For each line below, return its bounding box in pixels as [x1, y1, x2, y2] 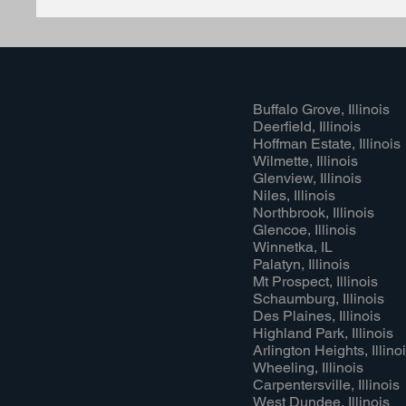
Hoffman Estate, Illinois [253, 135, 401, 152]
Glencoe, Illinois [253, 221, 356, 238]
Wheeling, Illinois [253, 359, 363, 376]
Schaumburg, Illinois [253, 290, 384, 307]
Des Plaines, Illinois [253, 307, 381, 324]
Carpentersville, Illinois [253, 376, 400, 393]
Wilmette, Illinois [253, 152, 358, 169]
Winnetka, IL [253, 238, 333, 256]
